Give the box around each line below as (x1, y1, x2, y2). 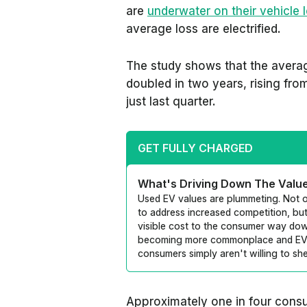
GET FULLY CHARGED (138, 141, 253, 155)
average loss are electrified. (126, 22, 281, 36)
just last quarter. (126, 95, 216, 108)
